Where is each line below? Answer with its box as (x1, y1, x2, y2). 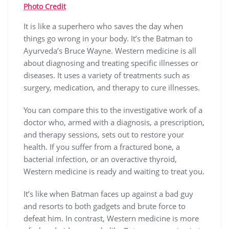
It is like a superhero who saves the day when (24, 21, 183, 32)
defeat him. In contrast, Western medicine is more (24, 213, 199, 224)
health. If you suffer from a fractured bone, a (24, 142, 180, 152)
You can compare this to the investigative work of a (24, 105, 202, 116)
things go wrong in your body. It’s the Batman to (24, 33, 193, 44)
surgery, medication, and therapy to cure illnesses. (24, 82, 200, 93)
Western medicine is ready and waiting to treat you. (24, 166, 204, 177)
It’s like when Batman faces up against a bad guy (24, 189, 193, 199)
